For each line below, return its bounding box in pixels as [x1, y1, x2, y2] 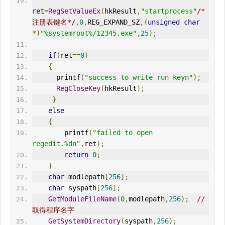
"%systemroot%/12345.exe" [40, 29, 137, 38]
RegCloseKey [56, 84, 100, 93]
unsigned [147, 18, 180, 27]
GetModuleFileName [48, 195, 117, 203]
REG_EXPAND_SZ [87, 18, 140, 27]
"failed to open [92, 129, 153, 137]
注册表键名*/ [32, 18, 75, 27]
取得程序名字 [32, 206, 74, 214]
